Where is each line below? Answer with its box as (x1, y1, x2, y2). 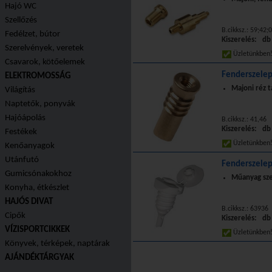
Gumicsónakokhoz (5, 169, 72, 178)
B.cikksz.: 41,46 (222, 116, 267, 123)
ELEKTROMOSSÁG (5, 72, 71, 81)
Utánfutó (5, 155, 39, 165)
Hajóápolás (5, 114, 46, 123)
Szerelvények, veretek (5, 44, 84, 53)
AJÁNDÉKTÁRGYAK (5, 253, 74, 262)
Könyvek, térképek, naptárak (5, 239, 110, 248)
